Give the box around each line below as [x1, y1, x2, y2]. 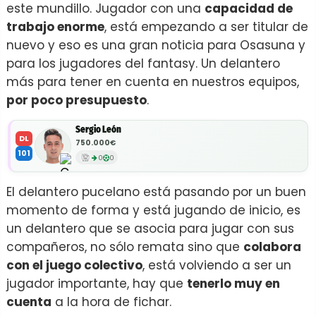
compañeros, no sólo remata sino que [6, 238, 243, 255]
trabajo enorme [6, 18, 104, 35]
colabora [243, 238, 301, 255]
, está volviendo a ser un [142, 257, 291, 274]
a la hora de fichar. [51, 293, 171, 310]
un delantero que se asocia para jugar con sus [6, 220, 294, 237]
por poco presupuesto [6, 92, 147, 109]
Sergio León [75, 124, 121, 135]
